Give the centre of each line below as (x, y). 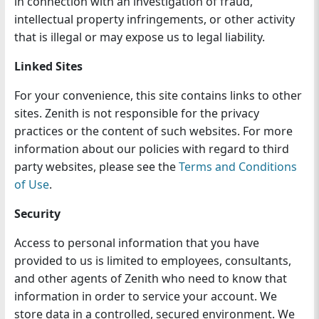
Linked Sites (48, 67)
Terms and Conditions (237, 167)
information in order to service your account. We (145, 297)
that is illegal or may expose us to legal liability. (139, 37)
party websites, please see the (96, 167)
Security (37, 214)
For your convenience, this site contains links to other (158, 96)
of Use (31, 185)
